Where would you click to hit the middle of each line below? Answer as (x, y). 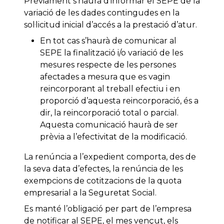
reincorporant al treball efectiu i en (110, 89)
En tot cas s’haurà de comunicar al (108, 41)
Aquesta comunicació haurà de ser (109, 125)
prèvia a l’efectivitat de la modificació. (113, 137)
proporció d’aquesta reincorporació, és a (119, 101)
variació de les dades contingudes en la (102, 13)
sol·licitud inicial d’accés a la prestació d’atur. (110, 25)
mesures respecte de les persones (108, 65)
